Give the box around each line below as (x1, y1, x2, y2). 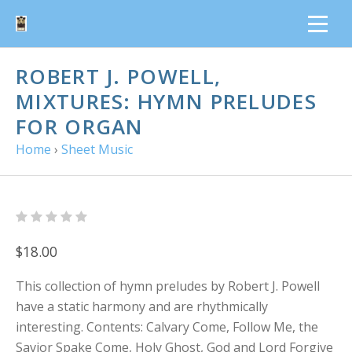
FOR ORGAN (16, 112, 144, 141)
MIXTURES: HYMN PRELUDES (16, 87, 317, 115)
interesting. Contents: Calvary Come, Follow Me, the (16, 318, 318, 335)
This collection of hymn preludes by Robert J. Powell (16, 277, 320, 295)
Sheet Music (61, 141, 133, 158)
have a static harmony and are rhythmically (16, 298, 268, 315)
